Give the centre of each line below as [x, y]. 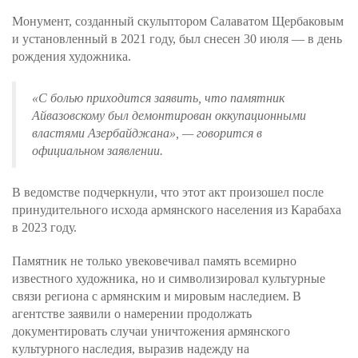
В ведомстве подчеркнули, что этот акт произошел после [168, 192]
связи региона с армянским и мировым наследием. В [157, 296]
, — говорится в [219, 133]
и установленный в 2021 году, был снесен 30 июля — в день [177, 39]
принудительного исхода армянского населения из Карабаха [177, 210]
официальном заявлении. [97, 151]
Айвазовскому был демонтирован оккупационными [169, 115]
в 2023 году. [44, 227]
